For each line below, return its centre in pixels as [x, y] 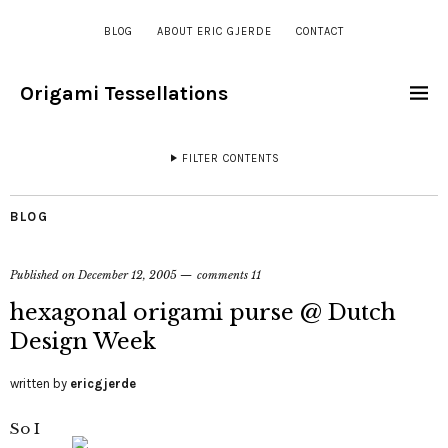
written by [40, 383]
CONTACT [320, 31]
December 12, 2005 [127, 275]
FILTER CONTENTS [231, 158]
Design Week [83, 341]
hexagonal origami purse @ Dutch [203, 312]
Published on [44, 275]
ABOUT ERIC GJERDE [214, 31]
